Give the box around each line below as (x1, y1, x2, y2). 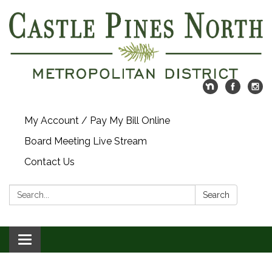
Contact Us (24, 156, 75, 168)
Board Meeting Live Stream (24, 135, 147, 148)
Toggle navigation (24, 235, 105, 247)
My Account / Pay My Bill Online (24, 115, 170, 127)
